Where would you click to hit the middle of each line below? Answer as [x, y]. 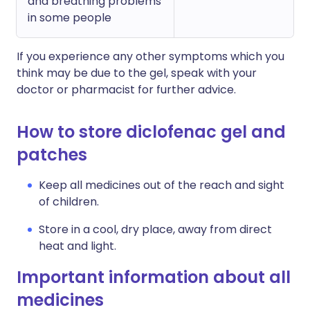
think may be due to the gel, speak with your [137, 73]
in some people [70, 18]
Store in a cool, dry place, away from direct [155, 229]
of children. [69, 202]
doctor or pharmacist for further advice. [126, 90]
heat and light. [77, 246]
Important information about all [154, 277]
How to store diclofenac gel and [151, 132]
